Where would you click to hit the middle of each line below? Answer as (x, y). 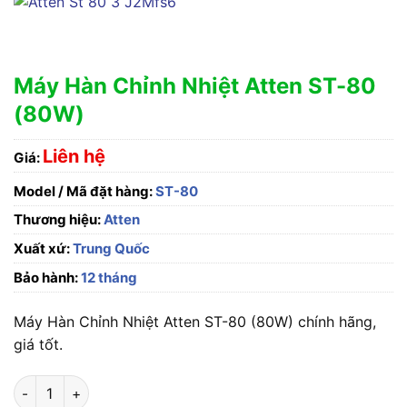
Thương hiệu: (59, 220)
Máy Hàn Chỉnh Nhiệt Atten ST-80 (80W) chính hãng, (195, 322)
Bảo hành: (46, 278)
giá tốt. (38, 345)
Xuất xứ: (42, 249)
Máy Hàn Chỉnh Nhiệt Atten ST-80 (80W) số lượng (174, 385)
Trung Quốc (110, 249)
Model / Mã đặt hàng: (83, 192)
